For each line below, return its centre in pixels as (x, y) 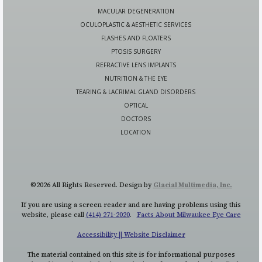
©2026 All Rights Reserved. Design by (92, 185)
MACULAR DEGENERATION (136, 11)
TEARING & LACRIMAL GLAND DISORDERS (136, 92)
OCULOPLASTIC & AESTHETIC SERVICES (136, 25)
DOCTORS (136, 119)
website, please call (54, 215)
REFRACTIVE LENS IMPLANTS (136, 65)
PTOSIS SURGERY (136, 52)
